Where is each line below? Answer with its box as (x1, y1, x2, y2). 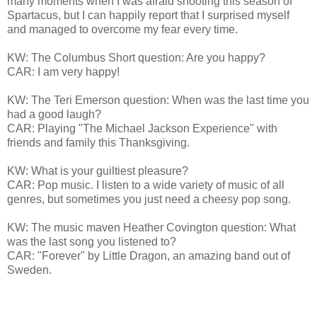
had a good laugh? (7, 108, 101, 120)
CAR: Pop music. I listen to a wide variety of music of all (7, 178, 284, 191)
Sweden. (7, 263, 52, 276)
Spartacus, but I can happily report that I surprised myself (7, 8, 289, 21)
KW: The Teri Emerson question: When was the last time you (7, 93, 309, 106)
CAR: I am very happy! (7, 65, 120, 78)
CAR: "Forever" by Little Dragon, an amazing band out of (7, 249, 290, 262)
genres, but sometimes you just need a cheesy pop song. (7, 192, 291, 205)
